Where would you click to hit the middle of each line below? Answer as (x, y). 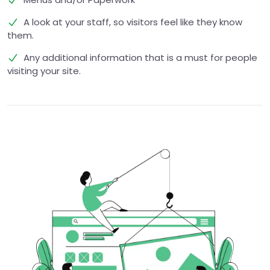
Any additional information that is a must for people (138, 58)
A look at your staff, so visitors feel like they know (130, 22)
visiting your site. (44, 71)
